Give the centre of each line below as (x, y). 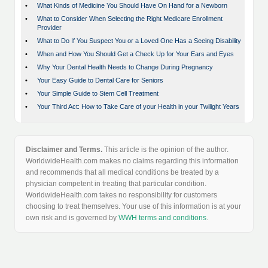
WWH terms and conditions (162, 218)
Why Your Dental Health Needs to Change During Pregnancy (125, 67)
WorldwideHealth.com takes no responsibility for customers (121, 195)
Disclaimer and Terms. (64, 150)
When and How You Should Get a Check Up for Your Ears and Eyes (135, 54)
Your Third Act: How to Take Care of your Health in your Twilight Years (138, 107)
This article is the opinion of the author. (165, 150)
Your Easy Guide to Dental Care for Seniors (100, 80)
